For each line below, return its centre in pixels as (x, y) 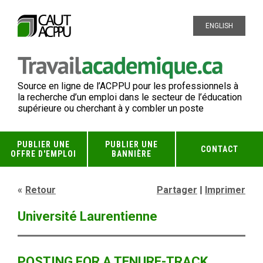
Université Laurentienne (87, 217)
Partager (177, 190)
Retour (41, 190)
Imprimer (225, 190)
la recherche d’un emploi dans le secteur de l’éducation (130, 97)
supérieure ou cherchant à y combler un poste (111, 108)
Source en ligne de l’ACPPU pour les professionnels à (128, 86)
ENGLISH (219, 26)
